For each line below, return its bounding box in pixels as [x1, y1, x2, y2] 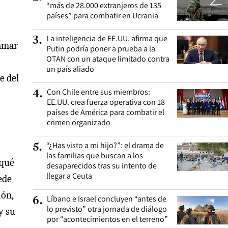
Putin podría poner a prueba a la [46, 43, 155, 54]
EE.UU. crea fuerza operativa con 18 [47, 97, 165, 107]
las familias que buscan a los [46, 150, 143, 161]
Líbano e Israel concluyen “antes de [47, 193, 166, 204]
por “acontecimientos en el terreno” [47, 214, 168, 224]
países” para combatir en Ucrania [46, 10, 158, 21]
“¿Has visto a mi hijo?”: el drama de [46, 140, 164, 151]
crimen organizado [47, 117, 110, 128]
